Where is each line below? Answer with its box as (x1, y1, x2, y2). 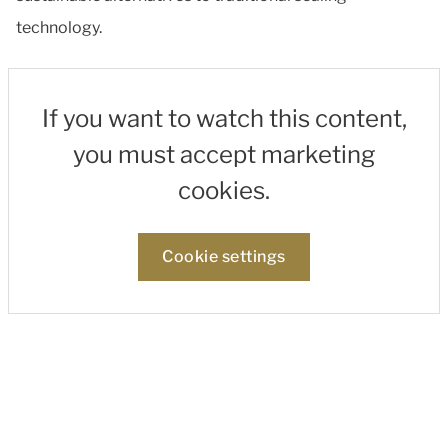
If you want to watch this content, (41, 104, 407, 133)
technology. (16, 18, 102, 37)
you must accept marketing (73, 140, 375, 169)
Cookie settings (162, 247, 286, 266)
